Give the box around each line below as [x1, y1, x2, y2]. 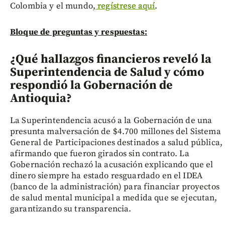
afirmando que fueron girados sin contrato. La [10, 148, 189, 159]
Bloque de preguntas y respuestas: [10, 26, 147, 38]
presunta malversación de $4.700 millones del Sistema [10, 126, 221, 137]
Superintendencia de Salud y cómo [10, 64, 204, 80]
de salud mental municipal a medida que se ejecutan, [10, 192, 217, 203]
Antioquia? [10, 90, 72, 106]
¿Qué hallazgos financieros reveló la [10, 51, 211, 67]
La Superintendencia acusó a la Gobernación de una [10, 115, 212, 126]
